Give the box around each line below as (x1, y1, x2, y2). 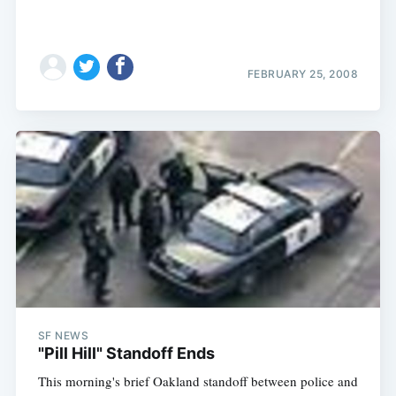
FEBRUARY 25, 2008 (247, 67, 359, 81)
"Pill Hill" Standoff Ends (37, 343, 215, 362)
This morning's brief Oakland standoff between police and (37, 371, 358, 390)
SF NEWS (37, 328, 89, 342)
